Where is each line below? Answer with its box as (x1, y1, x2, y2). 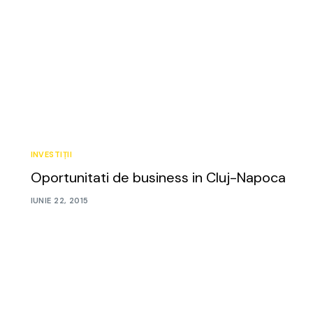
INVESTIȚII (30, 149, 72, 159)
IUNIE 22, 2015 (30, 196, 89, 206)
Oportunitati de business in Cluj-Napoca (30, 168, 286, 187)
